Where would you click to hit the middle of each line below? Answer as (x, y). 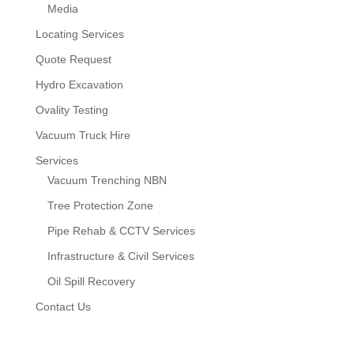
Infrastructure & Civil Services (121, 256)
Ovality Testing (72, 110)
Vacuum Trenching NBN (107, 181)
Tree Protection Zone (100, 206)
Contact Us (63, 307)
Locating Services (79, 34)
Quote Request (73, 60)
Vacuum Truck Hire (83, 136)
